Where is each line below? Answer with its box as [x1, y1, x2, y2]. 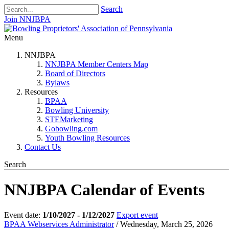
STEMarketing [45, 115, 93, 124]
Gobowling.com [45, 124, 98, 133]
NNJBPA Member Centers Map [45, 60, 148, 68]
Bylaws [45, 78, 70, 87]
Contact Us [25, 143, 61, 151]
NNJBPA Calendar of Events [4, 180, 204, 199]
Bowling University [45, 106, 109, 114]
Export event [117, 210, 158, 219]
